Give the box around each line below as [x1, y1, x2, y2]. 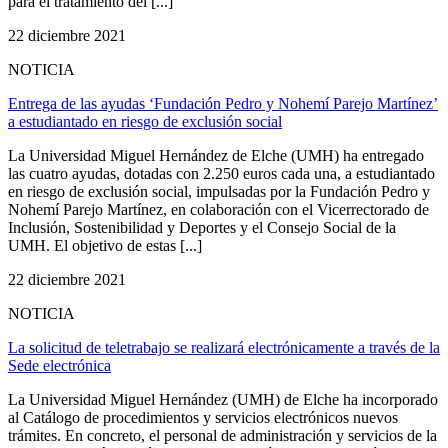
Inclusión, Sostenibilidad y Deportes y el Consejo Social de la [8, 218, 396, 236]
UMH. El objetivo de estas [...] [8, 236, 202, 254]
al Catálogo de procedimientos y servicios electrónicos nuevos [8, 408, 398, 426]
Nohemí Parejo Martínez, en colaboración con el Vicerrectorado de [8, 200, 429, 218]
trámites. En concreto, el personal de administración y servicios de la [8, 426, 437, 444]
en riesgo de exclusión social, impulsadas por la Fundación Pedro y [8, 182, 430, 200]
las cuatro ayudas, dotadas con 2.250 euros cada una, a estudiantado [8, 164, 435, 182]
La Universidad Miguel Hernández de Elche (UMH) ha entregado [8, 146, 424, 164]
